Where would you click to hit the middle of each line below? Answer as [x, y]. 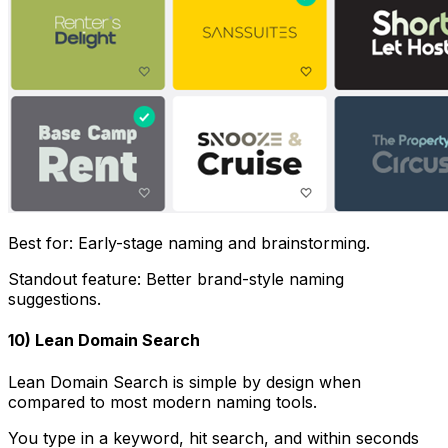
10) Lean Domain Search [104, 340]
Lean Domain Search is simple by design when [184, 381]
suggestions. [54, 299]
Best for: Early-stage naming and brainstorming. [189, 243]
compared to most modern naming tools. [162, 401]
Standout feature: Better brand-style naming [176, 279]
